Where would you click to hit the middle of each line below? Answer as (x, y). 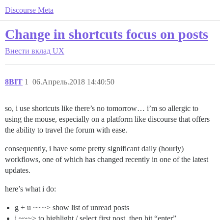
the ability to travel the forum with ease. (66, 130)
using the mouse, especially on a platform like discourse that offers (107, 119)
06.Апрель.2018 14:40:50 (73, 82)
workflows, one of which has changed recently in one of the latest (107, 159)
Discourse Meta (29, 10)
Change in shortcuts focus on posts (107, 34)
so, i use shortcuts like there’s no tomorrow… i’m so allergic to (102, 108)
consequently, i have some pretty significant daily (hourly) (94, 149)
